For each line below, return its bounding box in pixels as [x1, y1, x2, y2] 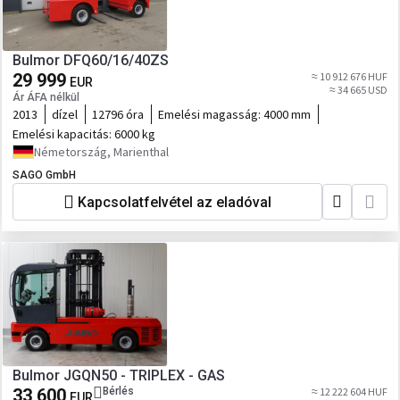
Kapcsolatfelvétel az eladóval [78, 193, 271, 211]
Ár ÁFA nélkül [12, 91, 79, 104]
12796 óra [92, 106, 144, 122]
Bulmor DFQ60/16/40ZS [12, 52, 169, 69]
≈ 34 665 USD [329, 83, 387, 96]
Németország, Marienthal [34, 144, 169, 160]
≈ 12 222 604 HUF [312, 385, 387, 398]
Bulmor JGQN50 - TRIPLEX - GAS [12, 367, 225, 384]
